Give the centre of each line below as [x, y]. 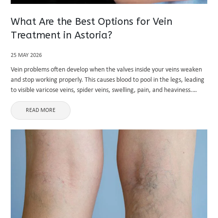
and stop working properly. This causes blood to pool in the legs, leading [108, 80]
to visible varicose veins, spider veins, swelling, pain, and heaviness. [102, 90]
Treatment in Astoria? [62, 35]
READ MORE [41, 110]
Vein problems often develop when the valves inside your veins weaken [107, 70]
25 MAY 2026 [27, 55]
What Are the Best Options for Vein [92, 22]
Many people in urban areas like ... [58, 100]
